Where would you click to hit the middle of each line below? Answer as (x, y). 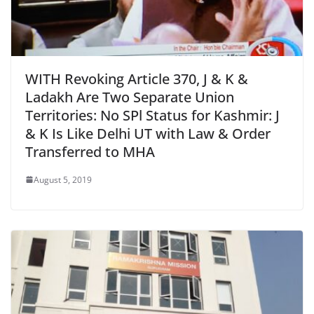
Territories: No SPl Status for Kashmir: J (152, 115)
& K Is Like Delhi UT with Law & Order (148, 133)
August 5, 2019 (63, 179)
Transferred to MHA (90, 151)
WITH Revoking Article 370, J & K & (137, 78)
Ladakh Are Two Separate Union (130, 97)
